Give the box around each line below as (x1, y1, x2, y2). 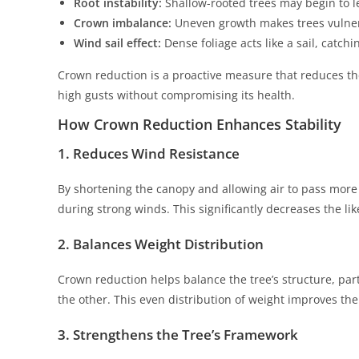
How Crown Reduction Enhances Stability (58, 115, 341, 134)
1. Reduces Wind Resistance (58, 144, 240, 163)
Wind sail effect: (74, 35, 161, 50)
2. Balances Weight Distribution (58, 235, 264, 253)
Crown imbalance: (74, 15, 171, 30)
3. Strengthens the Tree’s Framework (58, 325, 298, 344)
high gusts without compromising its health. (58, 87, 295, 103)
